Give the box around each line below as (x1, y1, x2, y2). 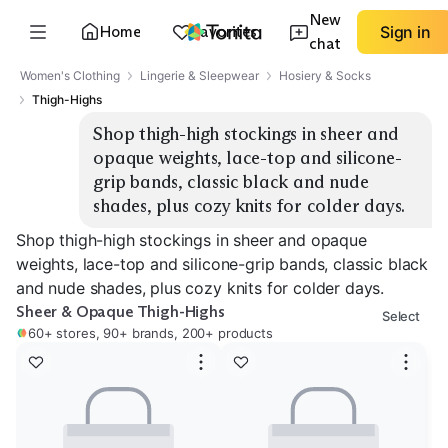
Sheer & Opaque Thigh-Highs (16, 302, 225, 321)
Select (381, 308, 420, 324)
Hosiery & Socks (279, 68, 371, 83)
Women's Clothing (20, 68, 120, 83)
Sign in (379, 22, 431, 42)
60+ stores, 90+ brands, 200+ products (28, 325, 273, 341)
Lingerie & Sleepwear (140, 68, 259, 83)
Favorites (192, 22, 257, 41)
